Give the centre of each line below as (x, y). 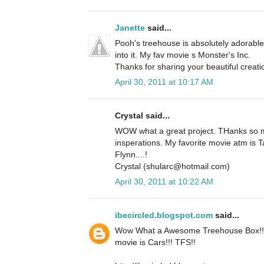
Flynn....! (131, 155)
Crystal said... (142, 116)
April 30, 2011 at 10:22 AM (164, 182)
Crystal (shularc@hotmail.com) (172, 166)
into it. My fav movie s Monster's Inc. (183, 55)
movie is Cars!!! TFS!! (155, 242)
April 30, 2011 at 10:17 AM (164, 82)
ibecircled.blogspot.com (164, 215)
